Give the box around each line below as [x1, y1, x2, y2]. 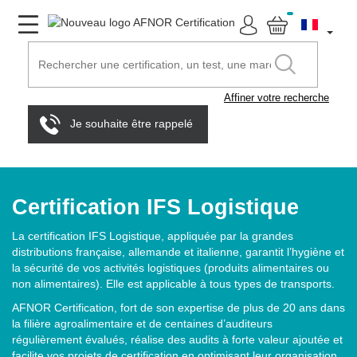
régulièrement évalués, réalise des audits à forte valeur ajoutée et [12, 333, 343, 346]
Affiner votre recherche [224, 92, 329, 104]
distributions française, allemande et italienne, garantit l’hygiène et [12, 245, 344, 258]
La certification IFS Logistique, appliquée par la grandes [12, 229, 293, 242]
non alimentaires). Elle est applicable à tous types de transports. [12, 277, 335, 290]
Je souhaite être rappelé [70, 116, 193, 130]
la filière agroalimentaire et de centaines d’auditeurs [12, 317, 273, 330]
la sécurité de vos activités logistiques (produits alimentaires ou [12, 261, 329, 274]
